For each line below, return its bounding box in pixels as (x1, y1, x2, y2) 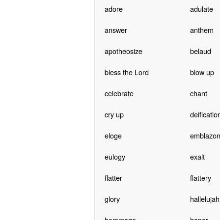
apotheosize (104, 45, 142, 56)
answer (104, 24, 127, 35)
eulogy (104, 151, 125, 162)
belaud (190, 45, 211, 56)
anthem (190, 24, 214, 35)
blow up (190, 66, 214, 77)
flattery (190, 172, 211, 183)
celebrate (104, 87, 134, 98)
